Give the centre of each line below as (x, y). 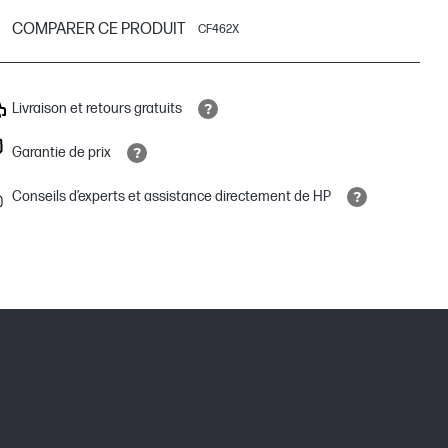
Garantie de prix (61, 152)
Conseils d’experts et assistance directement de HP (171, 196)
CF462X (218, 29)
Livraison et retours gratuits (97, 108)
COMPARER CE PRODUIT (99, 29)
